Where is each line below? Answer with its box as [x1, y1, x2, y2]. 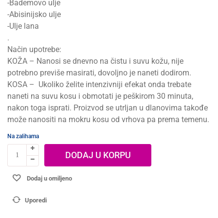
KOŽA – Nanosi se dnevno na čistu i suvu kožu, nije [7, 56, 183, 66]
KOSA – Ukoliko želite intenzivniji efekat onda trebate [7, 79, 191, 89]
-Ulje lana [7, 21, 39, 31]
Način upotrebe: [7, 44, 61, 54]
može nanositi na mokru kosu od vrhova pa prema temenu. [7, 114, 209, 124]
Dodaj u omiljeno [27, 174, 72, 182]
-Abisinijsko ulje [7, 9, 61, 19]
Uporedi [25, 196, 47, 204]
